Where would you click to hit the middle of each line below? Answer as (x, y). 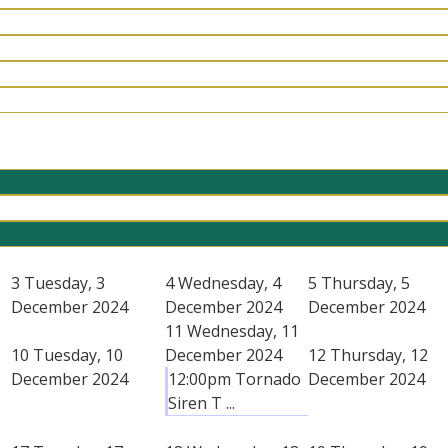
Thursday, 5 (365, 282)
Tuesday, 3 (64, 282)
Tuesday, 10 (78, 354)
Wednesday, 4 (229, 282)
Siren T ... (201, 402)
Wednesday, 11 (243, 330)
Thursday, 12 (379, 354)
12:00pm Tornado (234, 378)
